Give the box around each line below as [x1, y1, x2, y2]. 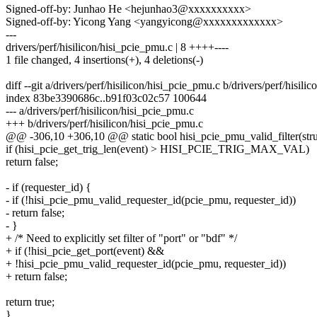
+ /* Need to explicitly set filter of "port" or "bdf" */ [6, 232, 237, 245]
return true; [6, 296, 54, 309]
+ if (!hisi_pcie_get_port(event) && [6, 245, 164, 258]
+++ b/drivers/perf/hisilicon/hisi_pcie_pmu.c [6, 117, 203, 130]
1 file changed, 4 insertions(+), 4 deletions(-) [6, 54, 203, 67]
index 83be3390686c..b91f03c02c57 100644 [6, 92, 207, 105]
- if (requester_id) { [6, 181, 91, 194]
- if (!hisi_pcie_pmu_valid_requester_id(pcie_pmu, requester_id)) [6, 194, 296, 207]
